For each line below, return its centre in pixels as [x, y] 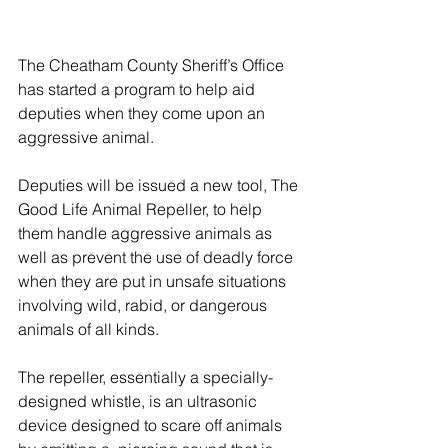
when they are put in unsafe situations [154, 281]
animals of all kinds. [88, 329]
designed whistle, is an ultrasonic [139, 401]
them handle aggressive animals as [147, 233]
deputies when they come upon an [143, 113]
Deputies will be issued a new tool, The [160, 185]
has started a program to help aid [138, 89]
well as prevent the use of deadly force [157, 257]
